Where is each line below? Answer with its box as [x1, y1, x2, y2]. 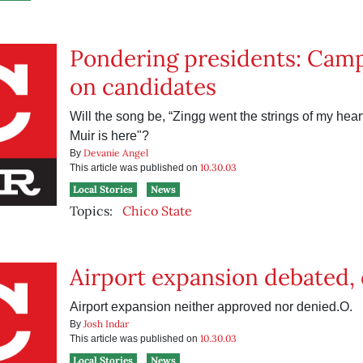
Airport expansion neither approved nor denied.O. [69, 300, 352, 314]
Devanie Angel [83, 147, 148, 159]
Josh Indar [83, 318, 129, 330]
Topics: [69, 203, 113, 219]
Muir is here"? [69, 129, 149, 143]
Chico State [122, 203, 192, 219]
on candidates [69, 72, 216, 101]
